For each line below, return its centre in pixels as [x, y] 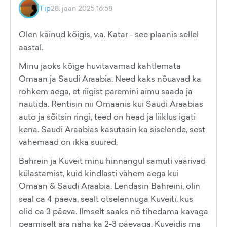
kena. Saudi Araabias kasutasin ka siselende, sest [112, 129]
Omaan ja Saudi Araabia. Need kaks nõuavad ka [110, 79]
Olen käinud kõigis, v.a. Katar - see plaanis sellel [109, 34]
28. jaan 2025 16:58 [82, 8]
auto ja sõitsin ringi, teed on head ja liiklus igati [107, 117]
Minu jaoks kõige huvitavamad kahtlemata [100, 66]
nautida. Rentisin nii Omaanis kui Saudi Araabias [111, 104]
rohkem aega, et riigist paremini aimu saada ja [106, 91]
